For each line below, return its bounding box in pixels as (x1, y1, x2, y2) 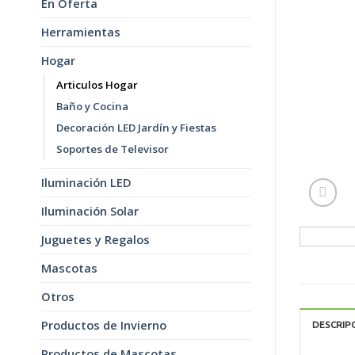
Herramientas (41, 24, 120, 40)
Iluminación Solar (41, 203, 139, 219)
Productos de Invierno (41, 317, 166, 334)
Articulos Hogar (56, 78, 138, 93)
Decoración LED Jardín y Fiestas (56, 120, 216, 136)
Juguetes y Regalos (41, 231, 150, 248)
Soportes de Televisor (56, 142, 169, 157)
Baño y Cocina (56, 99, 128, 114)
